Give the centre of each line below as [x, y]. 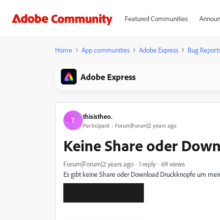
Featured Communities [156, 18]
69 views [173, 164]
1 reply [147, 164]
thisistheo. [98, 116]
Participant [96, 125]
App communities [106, 50]
